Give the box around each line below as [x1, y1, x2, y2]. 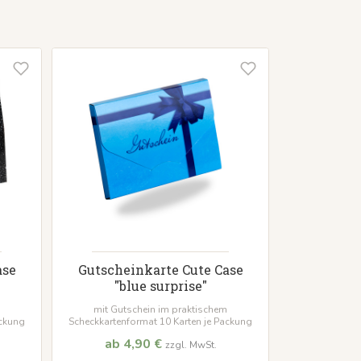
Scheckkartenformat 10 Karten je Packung [68, 315, 252, 329]
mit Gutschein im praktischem [93, 303, 227, 317]
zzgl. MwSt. [164, 338, 217, 352]
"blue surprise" [114, 277, 207, 295]
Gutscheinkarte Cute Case [77, 261, 243, 279]
